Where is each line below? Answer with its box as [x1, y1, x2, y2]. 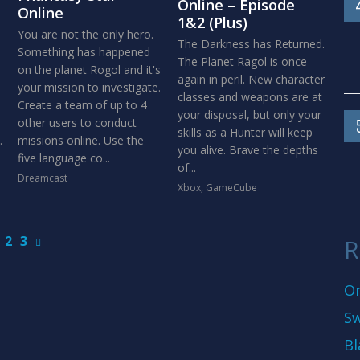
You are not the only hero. [17, 27, 153, 42]
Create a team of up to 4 [17, 97, 147, 112]
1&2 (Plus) [177, 13, 247, 32]
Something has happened [17, 44, 150, 59]
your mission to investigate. [17, 80, 161, 95]
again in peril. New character [177, 72, 325, 87]
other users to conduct [17, 115, 137, 130]
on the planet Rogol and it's [17, 62, 161, 77]
